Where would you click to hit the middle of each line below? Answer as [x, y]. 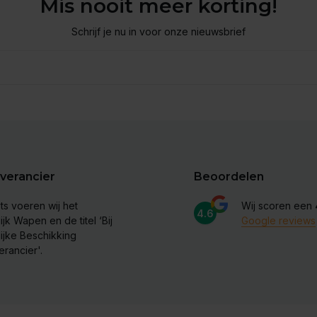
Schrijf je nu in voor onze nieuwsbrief [158, 31]
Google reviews [278, 220]
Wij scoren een [278, 206]
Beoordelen [229, 177]
